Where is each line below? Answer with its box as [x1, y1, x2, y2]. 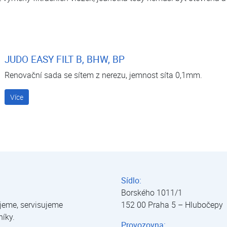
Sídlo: [121, 175, 141, 186]
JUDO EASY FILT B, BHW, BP [4, 53, 125, 66]
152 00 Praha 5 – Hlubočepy [121, 199, 223, 211]
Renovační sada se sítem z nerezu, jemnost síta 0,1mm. [4, 69, 202, 81]
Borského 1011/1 [121, 187, 182, 199]
